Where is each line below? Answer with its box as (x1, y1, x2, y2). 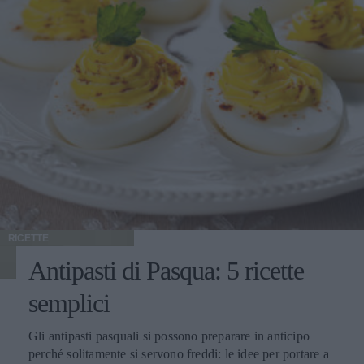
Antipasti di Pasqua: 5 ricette (28, 256, 304, 286)
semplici (28, 288, 110, 318)
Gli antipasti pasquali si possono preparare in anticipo (28, 329, 310, 344)
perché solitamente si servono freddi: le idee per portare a (28, 347, 329, 362)
